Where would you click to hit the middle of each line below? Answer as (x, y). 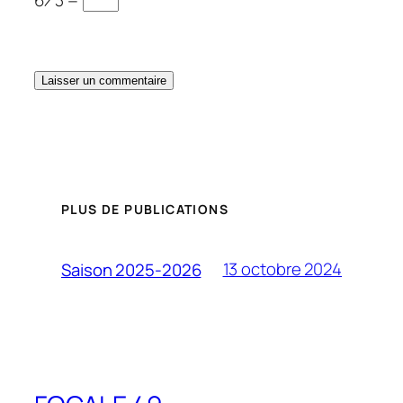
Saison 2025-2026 (131, 269)
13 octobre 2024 (282, 269)
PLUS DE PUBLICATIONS (145, 209)
